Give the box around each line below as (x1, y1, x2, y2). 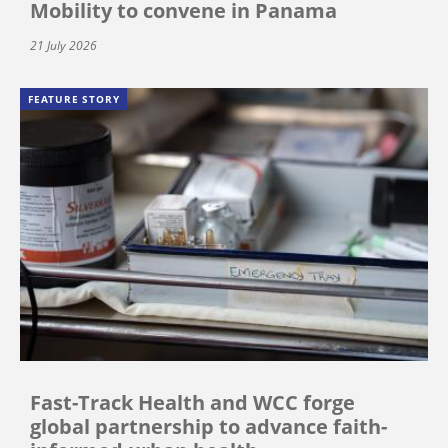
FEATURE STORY (28, 91, 120, 106)
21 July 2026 (30, 36, 97, 54)
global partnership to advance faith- (30, 413, 387, 441)
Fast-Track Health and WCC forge (30, 389, 355, 417)
